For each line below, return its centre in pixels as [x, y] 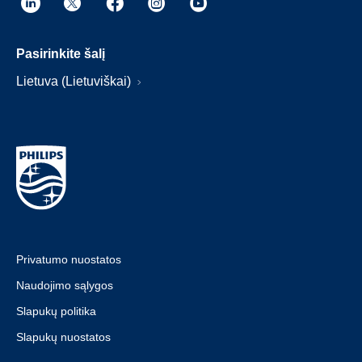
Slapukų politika [56, 311]
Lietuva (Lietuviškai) [75, 81]
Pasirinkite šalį [61, 54]
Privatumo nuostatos [69, 259]
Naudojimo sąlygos [65, 285]
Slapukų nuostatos [63, 337]
